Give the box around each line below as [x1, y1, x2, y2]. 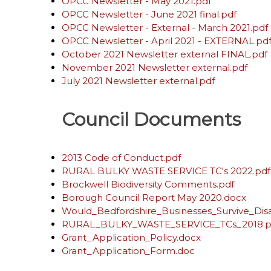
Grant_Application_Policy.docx [62, 232, 201, 243]
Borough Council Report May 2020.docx [62, 192, 246, 203]
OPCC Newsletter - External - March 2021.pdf [62, 22, 268, 33]
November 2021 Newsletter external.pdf [62, 62, 247, 73]
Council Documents [62, 108, 241, 131]
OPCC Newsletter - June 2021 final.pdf [62, 8, 237, 20]
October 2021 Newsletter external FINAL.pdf [62, 48, 267, 60]
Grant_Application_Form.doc [62, 245, 195, 256]
